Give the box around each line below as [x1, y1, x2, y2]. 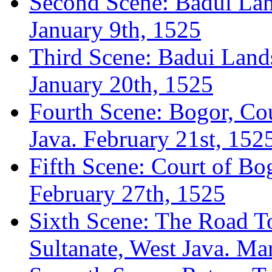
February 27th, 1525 [29, 180, 225, 206]
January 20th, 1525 [29, 70, 213, 97]
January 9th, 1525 [29, 16, 201, 42]
